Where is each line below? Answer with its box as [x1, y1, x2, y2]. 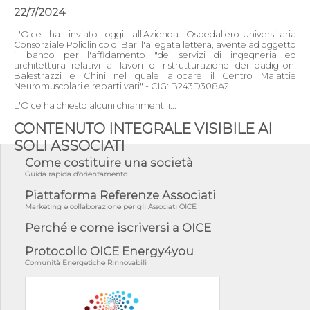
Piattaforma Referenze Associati [25, 188, 216, 202]
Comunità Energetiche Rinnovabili [25, 257, 147, 267]
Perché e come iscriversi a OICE [25, 220, 211, 235]
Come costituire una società [25, 155, 193, 170]
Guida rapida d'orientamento [25, 169, 127, 179]
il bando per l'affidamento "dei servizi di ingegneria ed [14, 50, 296, 60]
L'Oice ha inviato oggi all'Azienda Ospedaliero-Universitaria [14, 29, 296, 39]
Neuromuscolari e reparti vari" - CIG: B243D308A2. [14, 81, 231, 91]
